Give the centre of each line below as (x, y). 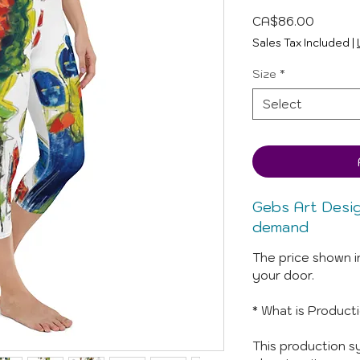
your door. (283, 275)
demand (280, 227)
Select (282, 104)
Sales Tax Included (301, 43)
